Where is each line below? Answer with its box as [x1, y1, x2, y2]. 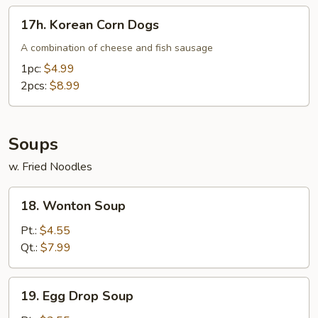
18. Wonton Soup [21, 197, 126, 214]
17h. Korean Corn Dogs [21, 16, 159, 33]
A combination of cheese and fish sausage [21, 41, 213, 55]
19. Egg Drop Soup [21, 287, 133, 305]
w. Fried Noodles [9, 159, 92, 175]
